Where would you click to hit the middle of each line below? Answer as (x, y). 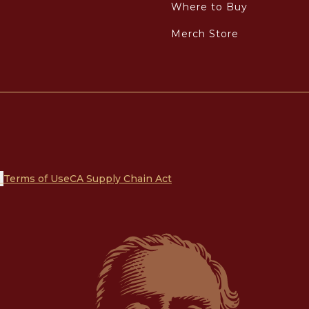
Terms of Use (37, 179)
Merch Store (205, 34)
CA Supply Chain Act (121, 179)
